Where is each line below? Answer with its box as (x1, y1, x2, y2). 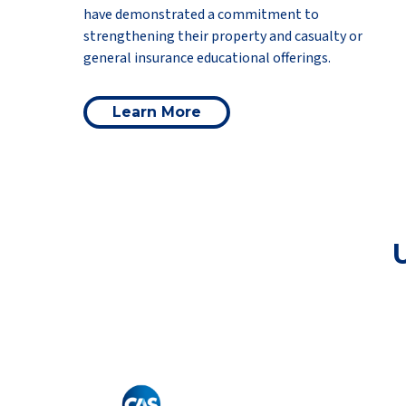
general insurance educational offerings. (83, 48, 331, 68)
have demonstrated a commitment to (83, 5, 319, 24)
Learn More (112, 103, 201, 121)
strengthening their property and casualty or (83, 26, 362, 46)
